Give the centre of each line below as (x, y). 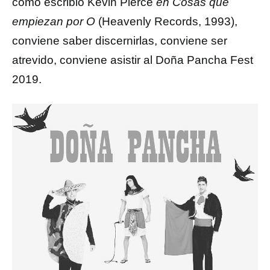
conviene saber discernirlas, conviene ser (120, 41)
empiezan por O (55, 21)
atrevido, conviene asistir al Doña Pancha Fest (133, 60)
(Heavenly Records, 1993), (168, 21)
